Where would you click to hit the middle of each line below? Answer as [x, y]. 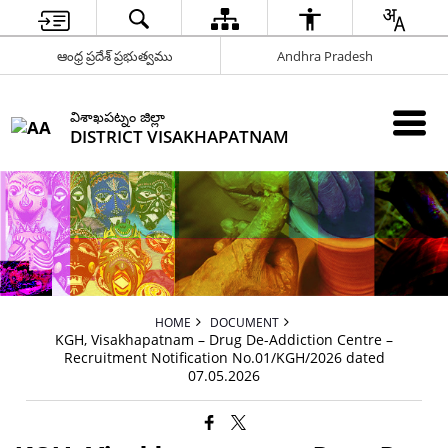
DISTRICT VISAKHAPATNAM [180, 136]
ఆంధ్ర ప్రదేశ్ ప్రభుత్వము [115, 55]
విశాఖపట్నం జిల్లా [118, 116]
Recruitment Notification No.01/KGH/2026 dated [224, 357]
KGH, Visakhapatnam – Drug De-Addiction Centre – [224, 339]
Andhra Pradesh [324, 55]
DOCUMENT [244, 322]
